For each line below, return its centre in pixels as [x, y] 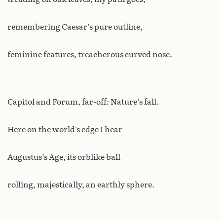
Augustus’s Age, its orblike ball [64, 157]
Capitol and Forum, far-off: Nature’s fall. [83, 102]
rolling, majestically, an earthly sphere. [81, 185]
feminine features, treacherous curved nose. [90, 55]
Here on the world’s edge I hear [65, 130]
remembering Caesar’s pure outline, [75, 27]
